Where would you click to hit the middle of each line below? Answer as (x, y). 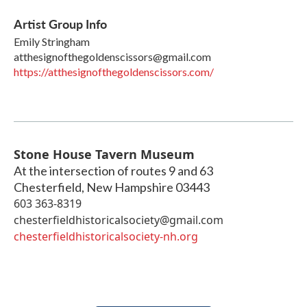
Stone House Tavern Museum (104, 155)
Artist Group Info (60, 24)
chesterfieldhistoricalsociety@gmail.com (119, 220)
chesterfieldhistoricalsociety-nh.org (106, 237)
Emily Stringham (52, 42)
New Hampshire (130, 187)
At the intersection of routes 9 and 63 (113, 171)
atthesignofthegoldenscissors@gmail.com (112, 57)
